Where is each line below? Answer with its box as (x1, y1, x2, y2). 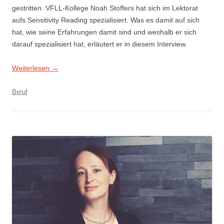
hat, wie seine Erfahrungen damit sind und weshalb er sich (12, 27, 196, 36)
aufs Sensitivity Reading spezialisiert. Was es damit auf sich (12, 15, 199, 24)
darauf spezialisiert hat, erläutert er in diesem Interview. (12, 39, 187, 48)
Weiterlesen (12, 63, 51, 72)
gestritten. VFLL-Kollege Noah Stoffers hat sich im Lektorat (12, 3, 198, 12)
